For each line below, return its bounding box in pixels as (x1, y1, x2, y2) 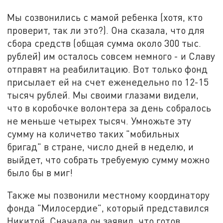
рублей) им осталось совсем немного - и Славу (7, 50, 216, 62)
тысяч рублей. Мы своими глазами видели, (7, 89, 199, 101)
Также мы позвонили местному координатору (7, 189, 210, 201)
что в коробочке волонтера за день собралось (7, 102, 212, 113)
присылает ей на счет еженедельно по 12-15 (7, 76, 209, 88)
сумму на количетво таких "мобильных (7, 127, 180, 139)
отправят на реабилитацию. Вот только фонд (7, 63, 208, 75)
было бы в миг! (7, 166, 73, 178)
